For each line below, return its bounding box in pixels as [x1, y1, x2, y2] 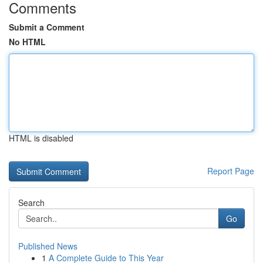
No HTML [9, 36, 46, 48]
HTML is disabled [9, 132, 73, 144]
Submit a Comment [9, 21, 85, 33]
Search [18, 197, 45, 208]
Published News [18, 240, 77, 252]
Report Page [207, 165, 254, 177]
